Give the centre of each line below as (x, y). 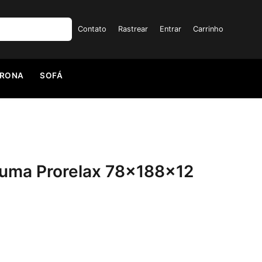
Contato (92, 29)
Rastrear (133, 29)
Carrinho (208, 29)
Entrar (170, 29)
